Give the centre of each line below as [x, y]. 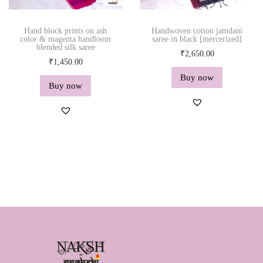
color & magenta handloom [66, 39]
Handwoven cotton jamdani [197, 31]
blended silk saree [65, 48]
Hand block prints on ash [66, 31]
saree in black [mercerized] [197, 39]
